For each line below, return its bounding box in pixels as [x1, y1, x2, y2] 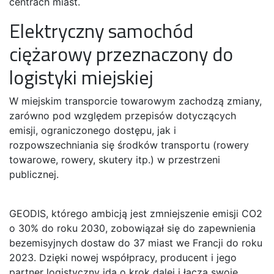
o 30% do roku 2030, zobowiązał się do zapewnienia [9, 222, 256, 235]
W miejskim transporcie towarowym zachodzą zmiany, [9, 95, 262, 108]
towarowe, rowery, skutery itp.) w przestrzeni [9, 154, 220, 166]
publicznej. [9, 168, 59, 181]
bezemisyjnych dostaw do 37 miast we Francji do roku [9, 237, 262, 250]
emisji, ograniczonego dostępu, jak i [9, 124, 176, 137]
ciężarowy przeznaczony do [9, 39, 233, 69]
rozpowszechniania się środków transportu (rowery [9, 139, 249, 152]
